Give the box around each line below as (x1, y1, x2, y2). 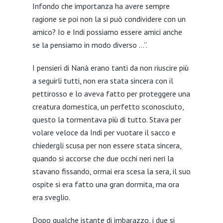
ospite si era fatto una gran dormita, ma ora (32, 179, 179, 189)
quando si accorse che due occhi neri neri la (32, 153, 174, 163)
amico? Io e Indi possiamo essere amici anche (32, 27, 182, 37)
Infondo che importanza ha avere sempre (32, 1, 170, 11)
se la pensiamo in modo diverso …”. (32, 40, 147, 50)
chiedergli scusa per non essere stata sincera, (32, 140, 181, 150)
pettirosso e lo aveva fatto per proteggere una (32, 89, 190, 99)
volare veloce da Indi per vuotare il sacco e (32, 127, 176, 137)
